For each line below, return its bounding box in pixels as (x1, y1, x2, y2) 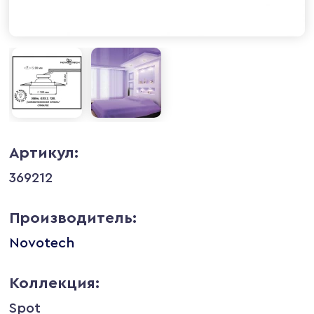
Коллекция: (9, 275, 100, 291)
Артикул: (9, 144, 79, 161)
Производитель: (9, 210, 137, 226)
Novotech (9, 235, 75, 250)
